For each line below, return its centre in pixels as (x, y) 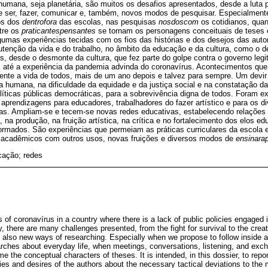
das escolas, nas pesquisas (108, 22)
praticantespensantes (59, 31)
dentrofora (39, 22)
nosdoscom (179, 22)
